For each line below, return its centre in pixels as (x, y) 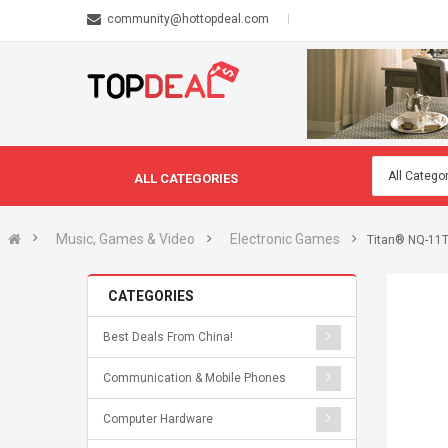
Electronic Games (285, 239)
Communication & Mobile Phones (194, 378)
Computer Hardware (158, 419)
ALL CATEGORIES (186, 178)
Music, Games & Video (125, 239)
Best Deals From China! (168, 337)
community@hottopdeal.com (188, 19)
